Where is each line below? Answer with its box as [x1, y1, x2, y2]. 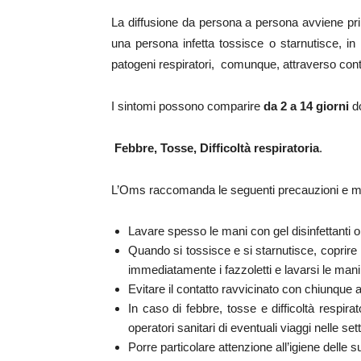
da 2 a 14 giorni [263, 99, 349, 113]
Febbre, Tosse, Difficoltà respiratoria [114, 141, 319, 155]
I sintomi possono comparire [111, 99, 263, 113]
